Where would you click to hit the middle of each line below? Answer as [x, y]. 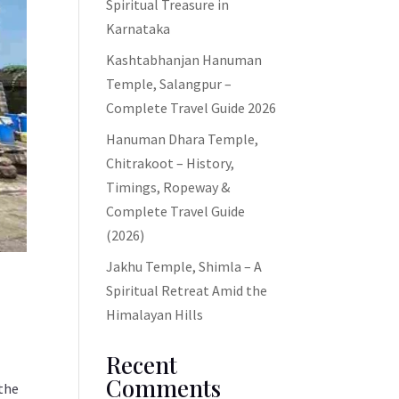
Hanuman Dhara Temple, [183, 139]
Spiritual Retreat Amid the [187, 290]
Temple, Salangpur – [169, 84]
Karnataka [138, 28]
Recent [142, 365]
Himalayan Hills [155, 314]
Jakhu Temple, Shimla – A [184, 266]
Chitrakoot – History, [171, 163]
